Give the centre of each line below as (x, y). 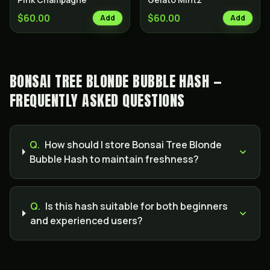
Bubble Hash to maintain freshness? (115, 159)
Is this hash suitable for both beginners (137, 206)
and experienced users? (87, 221)
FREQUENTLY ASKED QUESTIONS (97, 101)
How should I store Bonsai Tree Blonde (133, 145)
